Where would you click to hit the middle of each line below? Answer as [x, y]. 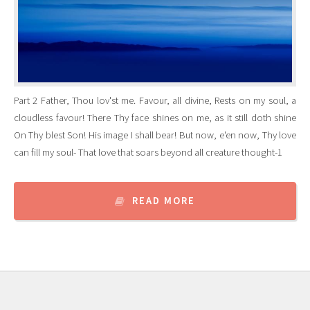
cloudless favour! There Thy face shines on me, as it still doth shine [155, 118]
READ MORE [164, 201]
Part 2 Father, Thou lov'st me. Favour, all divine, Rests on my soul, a [155, 101]
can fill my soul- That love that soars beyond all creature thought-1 [148, 153]
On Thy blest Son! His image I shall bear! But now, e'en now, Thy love [155, 135]
